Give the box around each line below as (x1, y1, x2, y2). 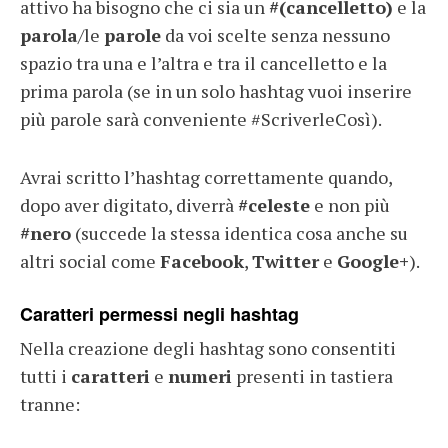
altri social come (20, 248, 160, 273)
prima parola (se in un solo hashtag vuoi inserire (20, 78, 412, 103)
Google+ (337, 248, 409, 273)
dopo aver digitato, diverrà (20, 192, 238, 217)
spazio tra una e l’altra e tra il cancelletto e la (20, 50, 387, 75)
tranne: (20, 391, 80, 416)
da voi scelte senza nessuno (161, 22, 390, 47)
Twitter (252, 248, 319, 273)
